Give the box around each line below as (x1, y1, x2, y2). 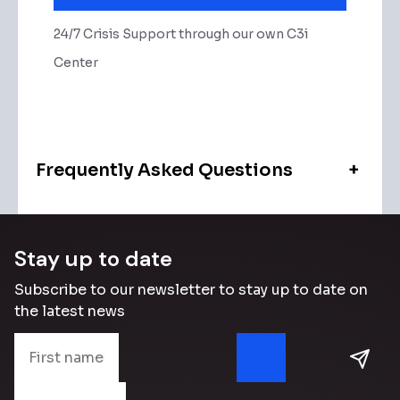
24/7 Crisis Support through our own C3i (54, 26, 308, 43)
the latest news (14, 301, 125, 321)
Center (54, 54, 98, 71)
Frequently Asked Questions (36, 158, 293, 181)
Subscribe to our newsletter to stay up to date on (14, 279, 368, 299)
